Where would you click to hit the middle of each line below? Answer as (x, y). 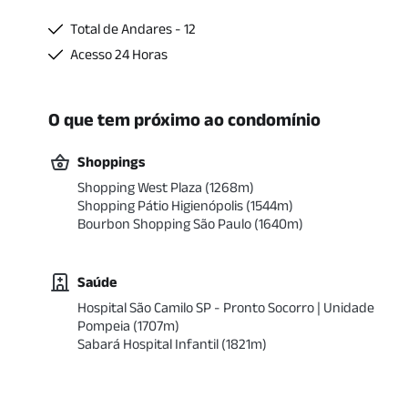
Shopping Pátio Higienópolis (160, 205)
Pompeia (104, 326)
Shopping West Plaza (140, 187)
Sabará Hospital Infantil (148, 344)
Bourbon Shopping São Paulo (164, 224)
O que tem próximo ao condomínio (184, 119)
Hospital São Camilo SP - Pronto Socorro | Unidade (226, 307)
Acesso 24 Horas (119, 54)
